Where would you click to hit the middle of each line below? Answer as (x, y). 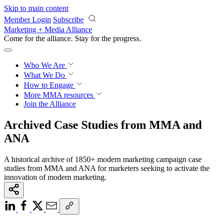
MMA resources (67, 95)
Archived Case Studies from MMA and (103, 125)
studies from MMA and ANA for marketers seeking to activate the (107, 168)
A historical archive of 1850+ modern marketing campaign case (103, 159)
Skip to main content (36, 8)
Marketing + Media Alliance (48, 29)
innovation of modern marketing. (55, 177)
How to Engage (50, 85)
